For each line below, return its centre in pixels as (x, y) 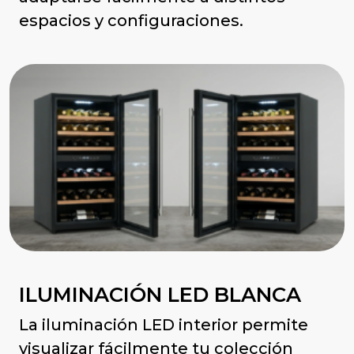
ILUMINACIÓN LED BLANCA (160, 295)
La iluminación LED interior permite (164, 325)
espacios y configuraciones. (131, 20)
